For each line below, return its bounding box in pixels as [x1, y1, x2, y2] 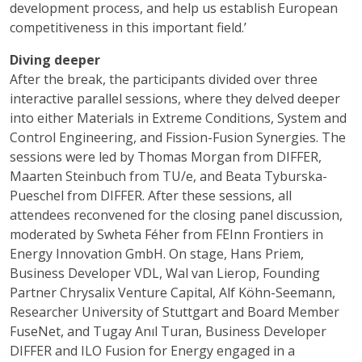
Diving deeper [10, 51, 100, 69]
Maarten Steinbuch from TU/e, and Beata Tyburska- [10, 167, 327, 185]
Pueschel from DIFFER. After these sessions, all [10, 187, 292, 204]
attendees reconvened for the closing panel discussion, [10, 206, 343, 224]
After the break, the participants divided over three [10, 70, 318, 88]
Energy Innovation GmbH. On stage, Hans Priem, [10, 245, 304, 263]
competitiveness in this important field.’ [10, 19, 246, 36]
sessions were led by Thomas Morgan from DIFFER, [10, 148, 322, 166]
